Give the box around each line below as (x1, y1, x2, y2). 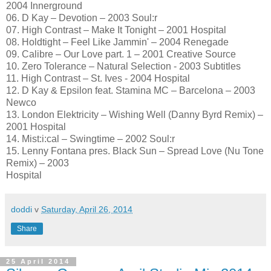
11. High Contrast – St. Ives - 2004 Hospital (6, 73, 190, 83)
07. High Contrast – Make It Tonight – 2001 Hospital (6, 24, 226, 35)
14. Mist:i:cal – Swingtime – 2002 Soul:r (6, 133, 175, 144)
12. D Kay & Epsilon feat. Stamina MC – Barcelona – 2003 (6, 85, 255, 96)
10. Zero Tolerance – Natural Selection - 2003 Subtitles (6, 60, 241, 71)
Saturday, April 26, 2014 (41, 204, 132, 214)
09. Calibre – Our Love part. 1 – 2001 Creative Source (6, 48, 236, 59)
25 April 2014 (6, 258, 70, 266)
